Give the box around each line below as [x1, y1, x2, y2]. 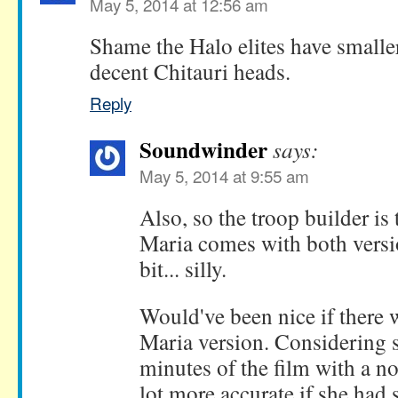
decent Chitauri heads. [90, 56, 291, 87]
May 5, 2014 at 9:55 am [139, 163, 309, 188]
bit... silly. [139, 253, 227, 284]
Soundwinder [139, 133, 267, 167]
